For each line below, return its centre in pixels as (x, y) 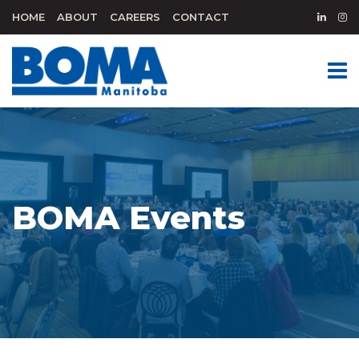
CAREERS (135, 17)
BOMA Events (129, 218)
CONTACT (201, 17)
